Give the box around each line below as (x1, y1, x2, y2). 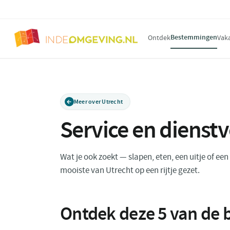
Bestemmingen (170, 32, 217, 42)
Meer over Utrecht (74, 98, 123, 106)
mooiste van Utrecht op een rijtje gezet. (60, 165, 200, 176)
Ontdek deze (60, 201, 158, 226)
